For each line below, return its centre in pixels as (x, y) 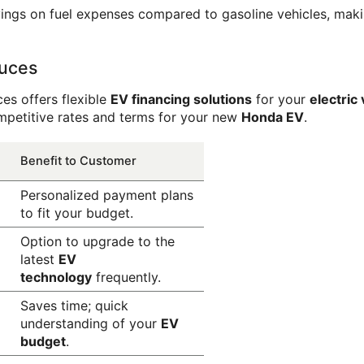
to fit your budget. (76, 213)
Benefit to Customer (78, 161)
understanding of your (90, 324)
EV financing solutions (181, 100)
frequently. (126, 277)
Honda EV (273, 117)
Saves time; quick (74, 306)
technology (56, 277)
